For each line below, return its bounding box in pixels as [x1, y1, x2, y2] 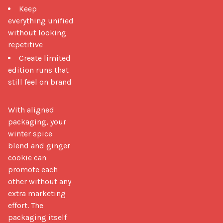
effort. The [8, 200, 43, 210]
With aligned [8, 105, 54, 114]
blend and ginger [8, 140, 70, 150]
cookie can [8, 152, 46, 162]
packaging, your [8, 116, 66, 126]
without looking [8, 27, 66, 37]
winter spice [8, 128, 52, 138]
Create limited [19, 53, 71, 63]
